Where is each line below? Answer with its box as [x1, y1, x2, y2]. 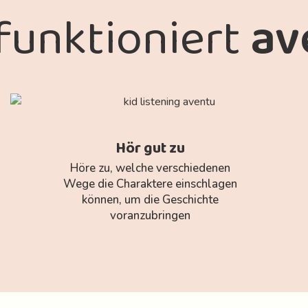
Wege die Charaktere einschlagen [63, 175, 238, 192]
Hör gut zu [115, 135, 186, 161]
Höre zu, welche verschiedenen [70, 159, 231, 176]
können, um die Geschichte [82, 191, 219, 208]
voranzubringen [110, 207, 191, 223]
